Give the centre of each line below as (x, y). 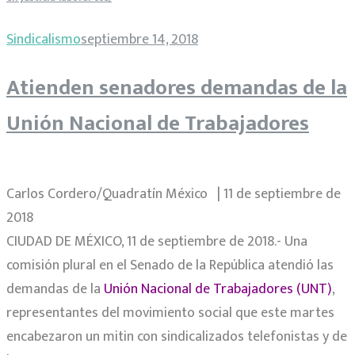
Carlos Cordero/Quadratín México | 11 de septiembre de (174, 195)
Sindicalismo (44, 40)
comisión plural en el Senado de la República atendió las (170, 266)
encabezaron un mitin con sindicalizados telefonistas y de (177, 337)
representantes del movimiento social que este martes (170, 313)
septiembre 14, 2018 (139, 40)
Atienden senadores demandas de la (177, 87)
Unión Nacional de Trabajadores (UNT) (218, 290)
